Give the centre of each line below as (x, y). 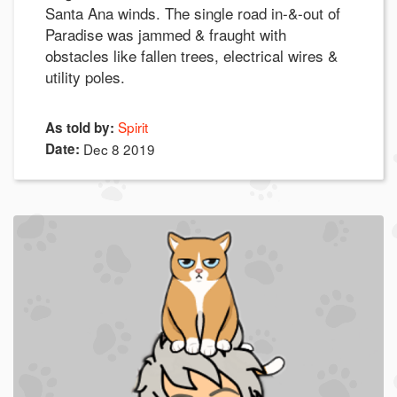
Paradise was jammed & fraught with (166, 34)
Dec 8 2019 (119, 148)
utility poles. (87, 76)
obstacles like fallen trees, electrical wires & (191, 55)
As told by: (80, 127)
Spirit (133, 126)
